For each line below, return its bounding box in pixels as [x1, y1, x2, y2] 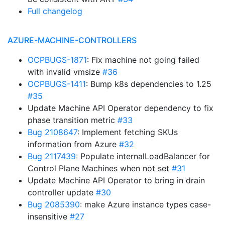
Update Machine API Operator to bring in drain [28, 175, 205, 185]
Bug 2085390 [28, 199, 80, 209]
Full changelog [28, 6, 82, 16]
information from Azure [28, 139, 119, 149]
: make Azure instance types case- [80, 199, 211, 209]
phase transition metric [28, 115, 118, 125]
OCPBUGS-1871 [28, 55, 87, 65]
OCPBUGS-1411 [28, 79, 86, 89]
